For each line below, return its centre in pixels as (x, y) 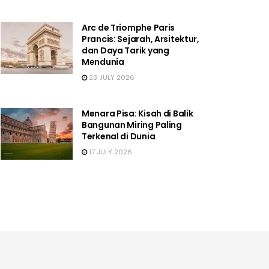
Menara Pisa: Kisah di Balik (138, 113)
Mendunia (103, 62)
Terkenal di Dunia (119, 136)
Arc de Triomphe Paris (128, 27)
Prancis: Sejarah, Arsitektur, (141, 39)
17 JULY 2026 (110, 152)
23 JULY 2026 (111, 77)
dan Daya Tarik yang (125, 50)
